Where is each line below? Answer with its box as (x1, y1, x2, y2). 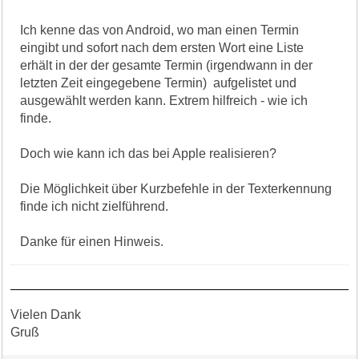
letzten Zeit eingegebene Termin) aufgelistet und (20, 75, 297, 90)
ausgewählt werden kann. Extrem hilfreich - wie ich (20, 93, 309, 107)
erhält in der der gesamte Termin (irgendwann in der (20, 58, 313, 72)
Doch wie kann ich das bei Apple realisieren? (20, 146, 277, 160)
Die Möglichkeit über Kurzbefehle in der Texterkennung (20, 181, 333, 196)
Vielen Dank (10, 307, 82, 321)
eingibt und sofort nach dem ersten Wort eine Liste (20, 40, 305, 54)
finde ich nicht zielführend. (20, 199, 169, 213)
